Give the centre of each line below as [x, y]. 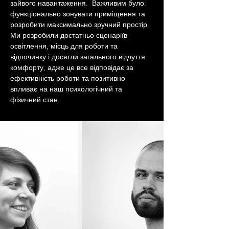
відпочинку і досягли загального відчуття [79, 57]
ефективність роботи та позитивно [69, 78]
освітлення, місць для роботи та [65, 46]
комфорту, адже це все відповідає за [73, 67]
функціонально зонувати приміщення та [79, 14]
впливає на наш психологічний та [67, 89]
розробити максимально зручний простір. [81, 25]
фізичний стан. [35, 100]
